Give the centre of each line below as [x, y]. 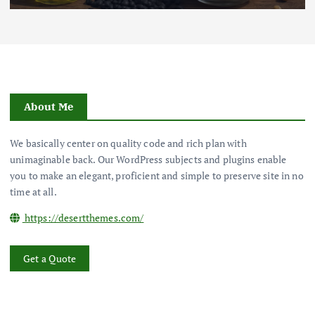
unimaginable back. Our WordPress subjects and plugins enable [148, 160]
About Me [49, 107]
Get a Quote [50, 259]
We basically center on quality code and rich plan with [128, 143]
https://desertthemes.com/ [83, 218]
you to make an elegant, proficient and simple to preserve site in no [157, 176]
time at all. [33, 192]
